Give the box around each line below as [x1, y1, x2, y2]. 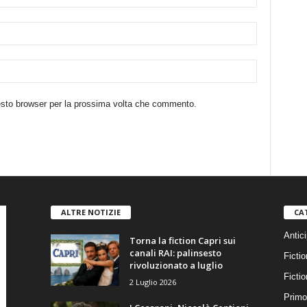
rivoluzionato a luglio [129, 258, 223, 271]
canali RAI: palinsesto [129, 246, 221, 259]
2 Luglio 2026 [129, 276, 176, 287]
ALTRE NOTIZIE [60, 206, 121, 217]
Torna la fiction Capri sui [129, 234, 236, 247]
